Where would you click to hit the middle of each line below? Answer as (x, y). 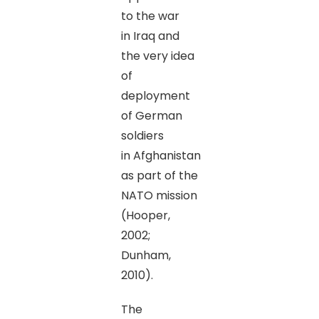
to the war (150, 16)
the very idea (157, 56)
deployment (155, 95)
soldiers (142, 135)
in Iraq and (150, 36)
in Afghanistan (161, 155)
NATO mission (159, 195)
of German (151, 115)
